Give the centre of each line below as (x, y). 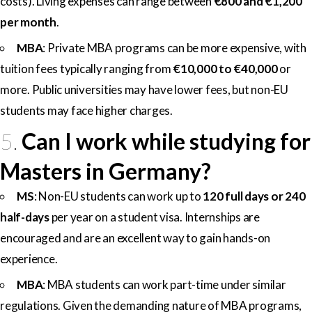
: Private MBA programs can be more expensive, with (174, 47)
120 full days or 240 (254, 196)
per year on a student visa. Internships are (154, 217)
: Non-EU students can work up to (118, 196)
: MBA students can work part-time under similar (164, 284)
